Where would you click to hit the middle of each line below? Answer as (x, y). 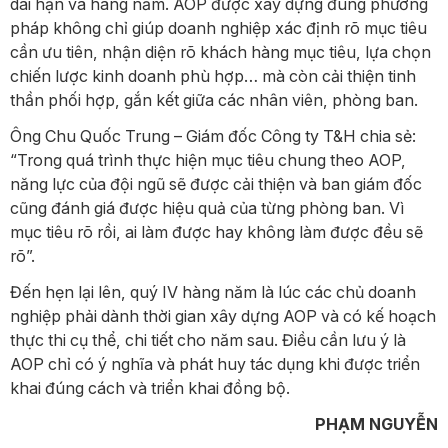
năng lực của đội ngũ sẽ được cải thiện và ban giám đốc (216, 183)
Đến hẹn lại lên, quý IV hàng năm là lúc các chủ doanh (213, 292)
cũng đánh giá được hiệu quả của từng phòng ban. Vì (207, 207)
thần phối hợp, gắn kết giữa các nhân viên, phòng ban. (214, 99)
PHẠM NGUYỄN (376, 424)
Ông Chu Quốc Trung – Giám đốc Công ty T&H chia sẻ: (213, 135)
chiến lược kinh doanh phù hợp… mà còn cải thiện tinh (213, 75)
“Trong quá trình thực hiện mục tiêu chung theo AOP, (208, 159)
